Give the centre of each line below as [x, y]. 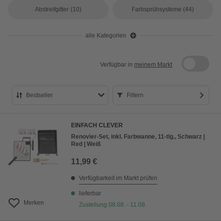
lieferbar [90, 193]
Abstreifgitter [52, 9]
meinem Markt [153, 65]
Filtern [135, 95]
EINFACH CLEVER [97, 125]
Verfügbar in [117, 65]
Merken [34, 203]
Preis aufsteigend [63, 134]
